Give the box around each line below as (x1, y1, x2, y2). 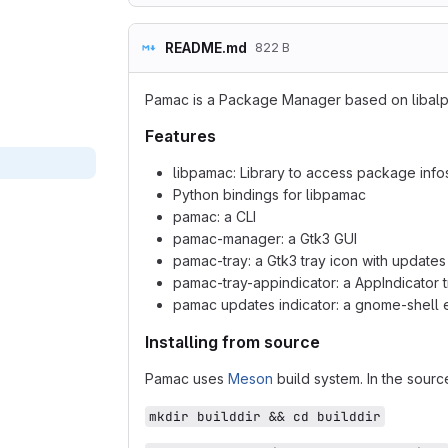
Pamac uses (145, 370, 228, 387)
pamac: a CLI (173, 208, 256, 225)
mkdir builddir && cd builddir (149, 408, 381, 425)
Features (145, 126, 216, 146)
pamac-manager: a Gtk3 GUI (173, 230, 357, 247)
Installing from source (145, 332, 320, 352)
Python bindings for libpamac (173, 186, 366, 203)
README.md (165, 39, 247, 56)
